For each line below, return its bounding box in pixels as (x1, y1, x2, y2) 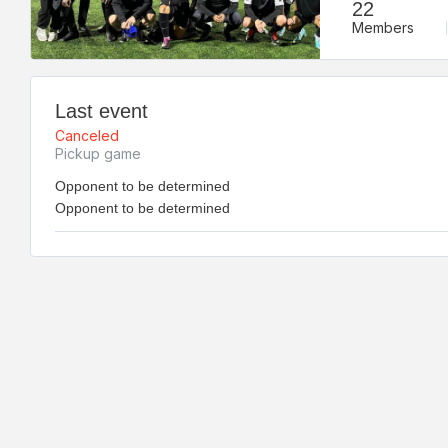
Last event (55, 100, 148, 122)
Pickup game (55, 145, 141, 162)
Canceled (55, 127, 119, 144)
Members (352, 18, 414, 36)
